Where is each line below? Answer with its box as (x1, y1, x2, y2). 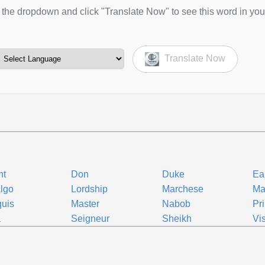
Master (71, 199, 100, 209)
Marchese (161, 184, 203, 194)
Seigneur (71, 214, 110, 224)
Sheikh (161, 214, 192, 224)
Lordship (71, 184, 108, 194)
